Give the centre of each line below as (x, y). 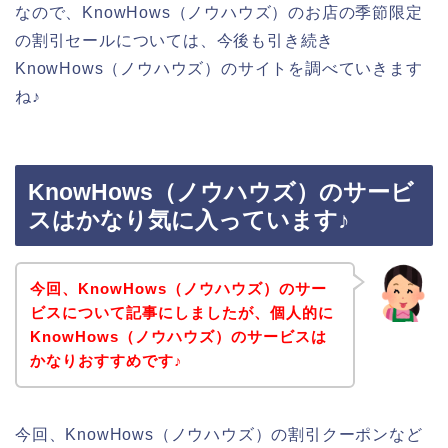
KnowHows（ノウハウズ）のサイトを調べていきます (219, 68)
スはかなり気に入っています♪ (189, 220)
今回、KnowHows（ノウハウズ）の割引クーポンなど (219, 434)
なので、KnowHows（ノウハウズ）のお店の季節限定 (219, 12)
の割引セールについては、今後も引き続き (175, 40)
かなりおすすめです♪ (106, 360)
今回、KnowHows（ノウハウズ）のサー (178, 288)
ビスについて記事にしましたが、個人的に (181, 312)
